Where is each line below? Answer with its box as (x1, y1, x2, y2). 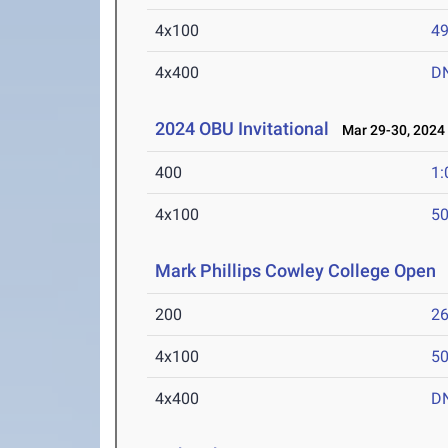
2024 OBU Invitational (155, 118, 330, 140)
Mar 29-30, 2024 (333, 122, 446, 139)
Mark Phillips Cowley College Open (155, 260, 437, 282)
